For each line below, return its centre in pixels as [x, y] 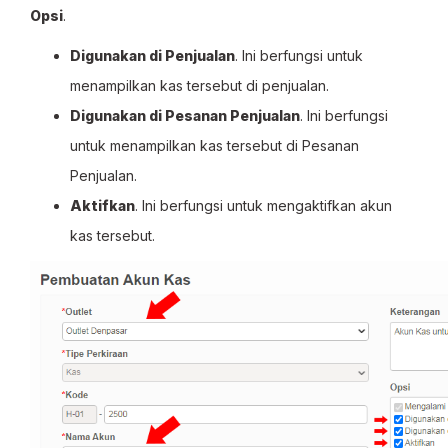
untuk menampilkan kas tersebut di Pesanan [214, 145]
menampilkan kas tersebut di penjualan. [199, 85]
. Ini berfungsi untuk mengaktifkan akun [263, 205]
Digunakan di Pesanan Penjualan [185, 115]
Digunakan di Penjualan [152, 55]
